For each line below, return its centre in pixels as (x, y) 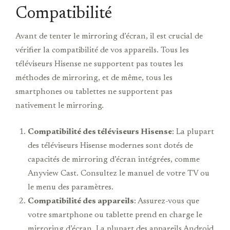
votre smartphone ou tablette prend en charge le (115, 215)
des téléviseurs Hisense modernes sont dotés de (110, 146)
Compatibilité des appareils (81, 201)
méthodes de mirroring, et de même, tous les (94, 78)
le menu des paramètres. (71, 187)
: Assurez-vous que (167, 201)
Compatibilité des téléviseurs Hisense (100, 132)
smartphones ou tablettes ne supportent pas (94, 92)
